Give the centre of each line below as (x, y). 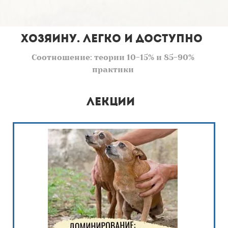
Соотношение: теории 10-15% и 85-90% (113, 57)
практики (113, 69)
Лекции (111, 103)
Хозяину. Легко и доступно (113, 39)
